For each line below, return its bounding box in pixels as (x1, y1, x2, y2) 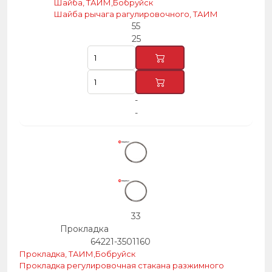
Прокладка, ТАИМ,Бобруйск (19, 249, 135, 259)
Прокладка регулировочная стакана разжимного (19, 260, 224, 270)
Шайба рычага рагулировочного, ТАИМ (54, 9, 218, 19)
